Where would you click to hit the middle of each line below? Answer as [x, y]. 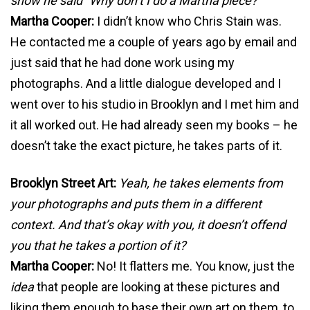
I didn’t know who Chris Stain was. [188, 21]
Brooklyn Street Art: [63, 183]
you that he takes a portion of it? [98, 245]
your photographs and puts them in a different [136, 203]
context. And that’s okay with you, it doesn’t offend [148, 224]
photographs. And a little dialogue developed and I [146, 83]
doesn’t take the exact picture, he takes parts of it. [146, 145]
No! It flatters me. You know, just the [194, 266]
